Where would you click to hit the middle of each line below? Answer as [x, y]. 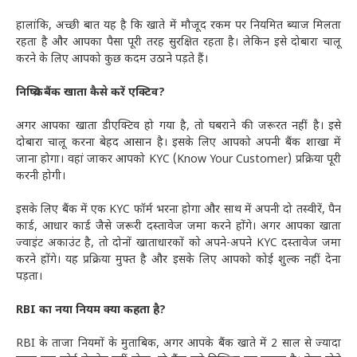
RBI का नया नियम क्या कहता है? [91, 311]
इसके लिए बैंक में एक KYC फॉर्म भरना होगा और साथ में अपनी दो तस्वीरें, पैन [178, 210]
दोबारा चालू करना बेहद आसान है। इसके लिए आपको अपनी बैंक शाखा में [178, 143]
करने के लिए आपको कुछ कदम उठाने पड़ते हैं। [112, 60]
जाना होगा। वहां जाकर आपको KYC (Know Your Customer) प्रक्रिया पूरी [178, 160]
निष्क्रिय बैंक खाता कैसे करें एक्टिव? [90, 93]
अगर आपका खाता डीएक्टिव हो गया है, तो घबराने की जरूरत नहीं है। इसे [178, 127]
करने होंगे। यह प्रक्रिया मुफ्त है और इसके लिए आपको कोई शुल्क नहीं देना [178, 261]
